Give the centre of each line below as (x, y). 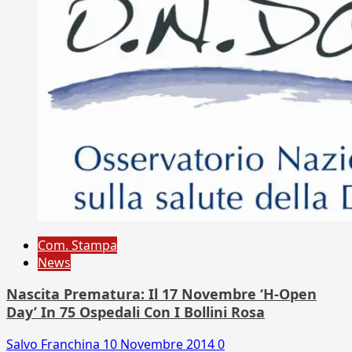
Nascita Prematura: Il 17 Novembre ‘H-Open (161, 293)
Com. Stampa (77, 245)
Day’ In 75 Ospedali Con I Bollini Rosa (136, 312)
